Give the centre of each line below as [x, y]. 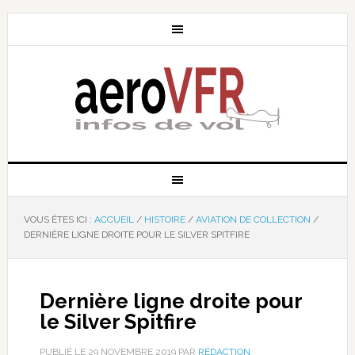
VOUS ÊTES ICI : [59, 219]
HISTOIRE [164, 219]
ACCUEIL [114, 219]
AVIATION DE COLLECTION [253, 219]
